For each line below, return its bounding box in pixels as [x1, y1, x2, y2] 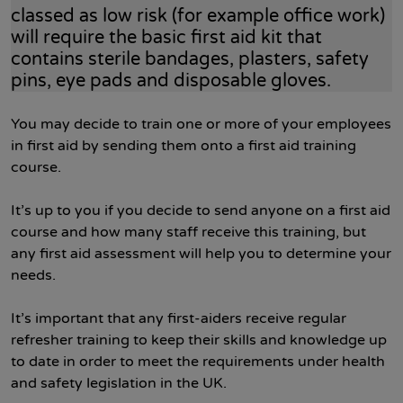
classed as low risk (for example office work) [11, 5, 385, 27]
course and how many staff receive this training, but [11, 223, 366, 241]
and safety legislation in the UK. [11, 374, 227, 392]
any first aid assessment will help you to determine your [11, 245, 391, 263]
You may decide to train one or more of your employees [11, 115, 391, 133]
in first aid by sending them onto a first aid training [11, 137, 356, 155]
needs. [11, 266, 56, 284]
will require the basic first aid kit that [11, 27, 322, 49]
